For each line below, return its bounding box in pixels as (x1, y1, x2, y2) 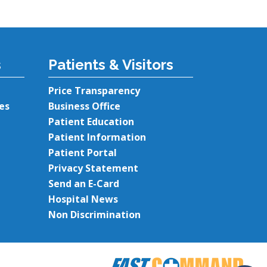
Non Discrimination (48, 208, 141, 222)
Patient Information (48, 131, 146, 144)
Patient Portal (48, 146, 117, 160)
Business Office (48, 100, 120, 113)
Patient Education (48, 115, 134, 129)
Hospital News (48, 193, 118, 206)
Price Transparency (48, 84, 140, 98)
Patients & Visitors (48, 56, 173, 74)
